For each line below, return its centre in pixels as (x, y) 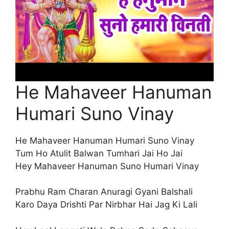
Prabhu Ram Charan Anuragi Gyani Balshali (104, 192)
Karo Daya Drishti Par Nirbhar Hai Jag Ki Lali (106, 205)
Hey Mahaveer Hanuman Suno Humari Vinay (107, 166)
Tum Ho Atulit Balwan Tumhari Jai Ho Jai (99, 153)
